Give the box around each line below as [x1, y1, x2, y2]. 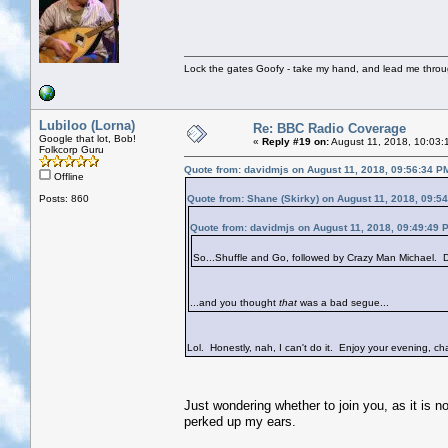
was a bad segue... [297, 296, 389, 308]
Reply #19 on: [262, 135, 329, 147]
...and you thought [190, 296, 279, 308]
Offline [51, 170, 84, 182]
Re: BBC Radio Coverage [253, 120, 406, 136]
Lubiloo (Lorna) [39, 117, 135, 133]
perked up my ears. [184, 413, 296, 429]
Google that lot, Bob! [39, 132, 136, 144]
